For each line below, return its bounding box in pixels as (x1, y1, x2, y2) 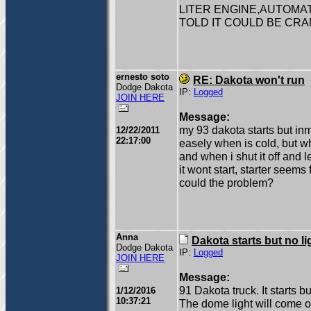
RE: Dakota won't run (193, 74, 305, 86)
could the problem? (179, 176, 274, 189)
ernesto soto (116, 72, 169, 82)
